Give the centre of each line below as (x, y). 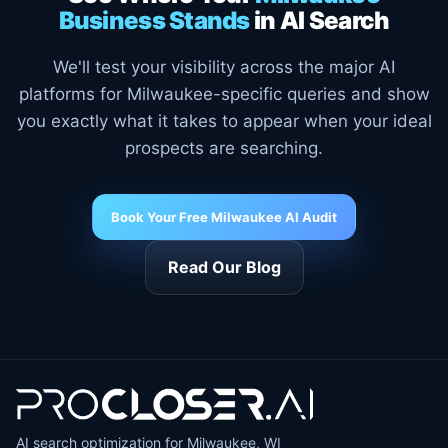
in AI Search (319, 20)
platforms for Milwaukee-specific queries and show (224, 94)
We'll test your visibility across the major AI (224, 67)
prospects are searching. (224, 148)
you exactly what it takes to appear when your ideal (224, 121)
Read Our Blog (224, 267)
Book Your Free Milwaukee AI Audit (224, 217)
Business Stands (154, 20)
